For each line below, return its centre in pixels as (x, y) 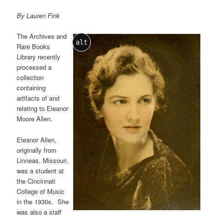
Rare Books (34, 47)
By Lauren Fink (39, 16)
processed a (34, 67)
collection (30, 78)
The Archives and (42, 36)
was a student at (41, 170)
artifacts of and (38, 98)
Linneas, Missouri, (43, 160)
